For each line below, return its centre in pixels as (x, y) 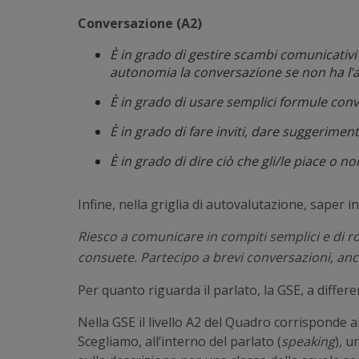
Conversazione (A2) (140, 24)
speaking (308, 341)
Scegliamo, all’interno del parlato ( (179, 341)
